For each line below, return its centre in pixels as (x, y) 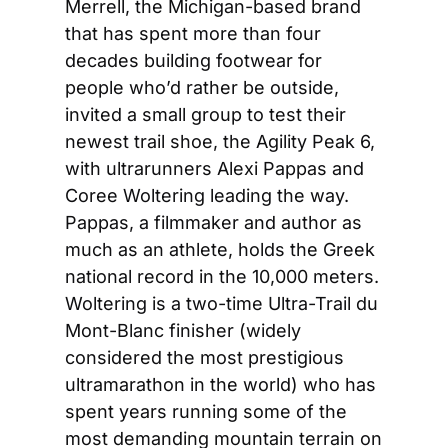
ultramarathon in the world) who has (220, 384)
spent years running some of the (206, 411)
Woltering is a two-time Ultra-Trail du (221, 303)
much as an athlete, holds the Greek (220, 249)
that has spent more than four (193, 33)
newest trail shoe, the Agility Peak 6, (220, 141)
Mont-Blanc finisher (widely (183, 330)
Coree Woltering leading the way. (207, 195)
